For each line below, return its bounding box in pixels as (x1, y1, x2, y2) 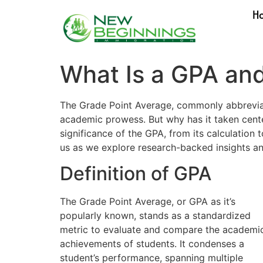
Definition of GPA (60, 162, 211, 186)
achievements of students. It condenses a (60, 238, 244, 250)
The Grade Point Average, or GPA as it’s (60, 195, 235, 208)
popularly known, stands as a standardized (60, 210, 251, 222)
